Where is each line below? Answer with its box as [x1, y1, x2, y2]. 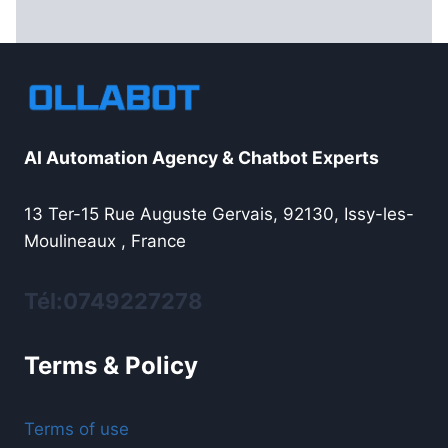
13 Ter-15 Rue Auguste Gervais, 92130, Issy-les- [24, 204, 414, 225]
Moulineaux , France [24, 231, 186, 252]
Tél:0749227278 [24, 288, 203, 315]
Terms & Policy [24, 351, 198, 381]
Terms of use [24, 418, 129, 439]
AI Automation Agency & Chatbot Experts [24, 147, 379, 169]
